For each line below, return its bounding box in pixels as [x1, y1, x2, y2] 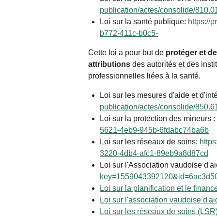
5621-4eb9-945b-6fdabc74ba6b [100, 126, 209, 135]
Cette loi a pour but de [88, 48, 166, 57]
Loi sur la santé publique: [100, 17, 188, 26]
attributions [88, 60, 130, 69]
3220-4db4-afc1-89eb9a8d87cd [100, 149, 208, 158]
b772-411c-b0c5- [100, 29, 158, 38]
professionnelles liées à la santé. [88, 72, 201, 80]
